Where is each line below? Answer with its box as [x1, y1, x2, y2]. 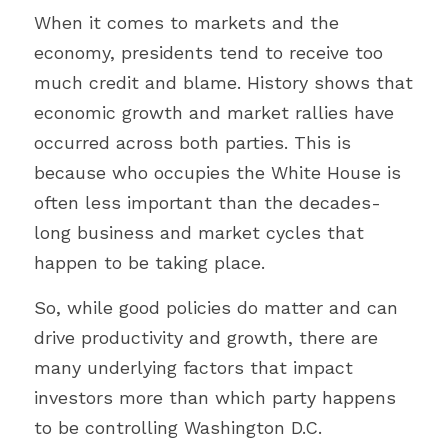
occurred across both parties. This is [34, 132, 351, 153]
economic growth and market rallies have [34, 102, 394, 123]
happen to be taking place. [34, 252, 265, 273]
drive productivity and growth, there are [34, 327, 378, 348]
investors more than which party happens [34, 387, 396, 408]
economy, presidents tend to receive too [34, 42, 383, 63]
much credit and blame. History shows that [34, 72, 413, 93]
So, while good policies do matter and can [34, 297, 398, 318]
